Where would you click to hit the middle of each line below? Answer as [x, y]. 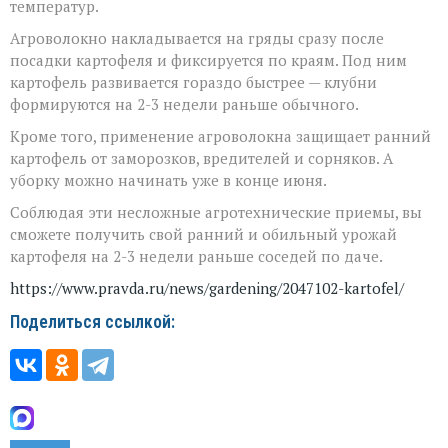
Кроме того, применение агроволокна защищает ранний [220, 135]
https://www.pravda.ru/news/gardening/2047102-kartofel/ [207, 287]
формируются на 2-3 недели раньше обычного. [184, 103]
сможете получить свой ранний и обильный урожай [203, 233]
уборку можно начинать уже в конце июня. [168, 179]
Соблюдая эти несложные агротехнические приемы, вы [216, 211]
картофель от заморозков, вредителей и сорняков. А [201, 157]
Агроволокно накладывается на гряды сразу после [197, 37]
